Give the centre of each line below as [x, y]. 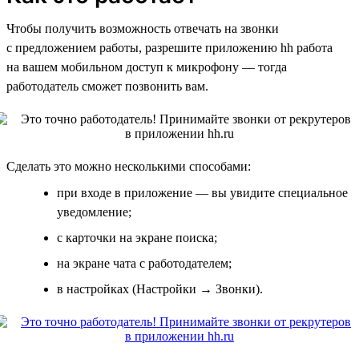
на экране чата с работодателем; [144, 263]
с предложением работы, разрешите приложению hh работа [169, 47]
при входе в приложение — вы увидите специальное [202, 192]
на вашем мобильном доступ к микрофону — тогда [147, 67]
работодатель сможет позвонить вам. [107, 86]
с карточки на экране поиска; [137, 237]
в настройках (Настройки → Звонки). [160, 288]
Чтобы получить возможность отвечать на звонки [143, 28]
